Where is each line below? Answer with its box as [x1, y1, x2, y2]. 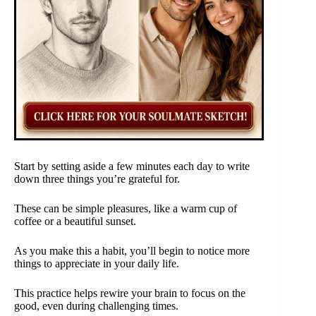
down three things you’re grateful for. [14, 172, 180, 185]
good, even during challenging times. [14, 299, 178, 312]
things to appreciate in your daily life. [14, 257, 179, 269]
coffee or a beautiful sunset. [14, 214, 136, 227]
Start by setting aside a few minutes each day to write [14, 159, 250, 172]
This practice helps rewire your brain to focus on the [14, 286, 245, 299]
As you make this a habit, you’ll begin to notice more [14, 244, 250, 257]
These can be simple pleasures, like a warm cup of [14, 202, 237, 214]
